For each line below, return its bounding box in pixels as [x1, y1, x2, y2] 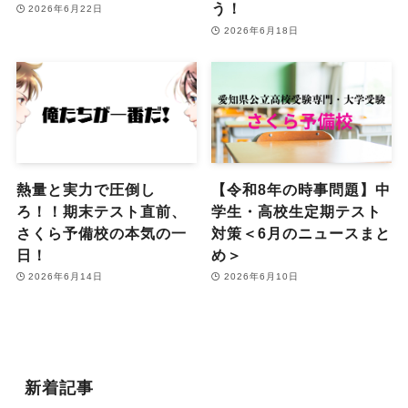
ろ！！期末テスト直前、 [15, 202, 187, 219]
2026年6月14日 [28, 271, 104, 282]
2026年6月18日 [223, 25, 299, 36]
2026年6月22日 [28, 3, 104, 14]
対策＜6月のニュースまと [211, 224, 392, 241]
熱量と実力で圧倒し [15, 180, 156, 198]
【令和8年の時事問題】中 [211, 180, 392, 198]
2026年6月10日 [223, 271, 299, 282]
